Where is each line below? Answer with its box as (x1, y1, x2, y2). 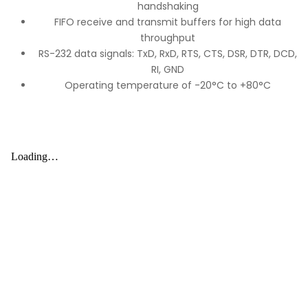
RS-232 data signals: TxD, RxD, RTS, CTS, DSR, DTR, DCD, (38, 47, 297, 61)
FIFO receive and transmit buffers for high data (54, 15, 281, 30)
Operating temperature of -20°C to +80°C (65, 78, 271, 93)
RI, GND (151, 63, 184, 77)
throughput (140, 31, 195, 45)
